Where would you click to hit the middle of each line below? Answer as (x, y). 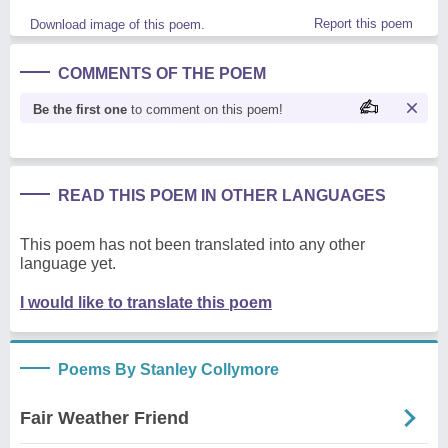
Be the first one (80, 109)
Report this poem (363, 23)
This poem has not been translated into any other (192, 244)
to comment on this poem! (205, 109)
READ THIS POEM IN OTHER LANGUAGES (222, 195)
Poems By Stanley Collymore (168, 369)
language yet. (68, 263)
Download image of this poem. (117, 24)
